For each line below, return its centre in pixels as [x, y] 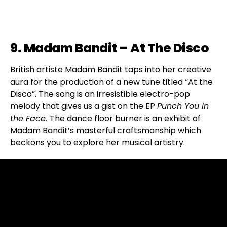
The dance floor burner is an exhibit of [125, 118]
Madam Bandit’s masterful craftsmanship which [106, 130]
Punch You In [183, 106]
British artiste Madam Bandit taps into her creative [111, 69]
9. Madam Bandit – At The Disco [109, 48]
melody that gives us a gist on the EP [84, 106]
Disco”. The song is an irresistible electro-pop [100, 94]
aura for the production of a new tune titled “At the [111, 82]
